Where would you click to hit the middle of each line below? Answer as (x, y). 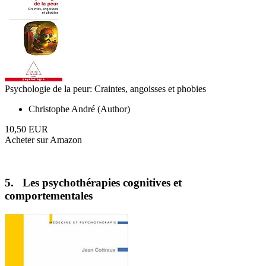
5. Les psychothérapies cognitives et (93, 183)
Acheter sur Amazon (43, 140)
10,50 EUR (26, 129)
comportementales (49, 196)
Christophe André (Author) (79, 109)
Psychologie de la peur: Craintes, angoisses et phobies (105, 88)
